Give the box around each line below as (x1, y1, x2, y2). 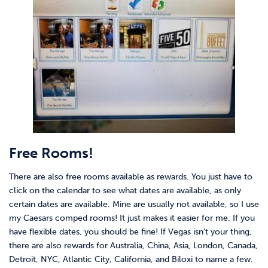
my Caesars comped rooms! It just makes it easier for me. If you (9, 213, 255, 224)
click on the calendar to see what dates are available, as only (9, 185, 241, 196)
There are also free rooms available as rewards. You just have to (9, 172, 252, 182)
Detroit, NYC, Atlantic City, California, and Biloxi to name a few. (9, 254, 253, 265)
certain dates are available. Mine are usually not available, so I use (9, 199, 259, 210)
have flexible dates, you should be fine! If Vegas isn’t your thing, (9, 227, 252, 237)
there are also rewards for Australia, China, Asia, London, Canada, (9, 240, 258, 251)
